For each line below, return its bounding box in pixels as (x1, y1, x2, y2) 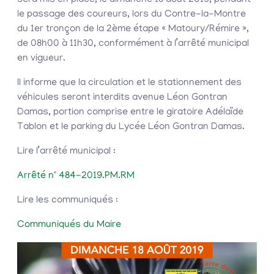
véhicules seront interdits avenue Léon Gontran (17, 92, 228, 104)
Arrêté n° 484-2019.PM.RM (17, 171, 135, 182)
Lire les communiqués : (17, 195, 118, 207)
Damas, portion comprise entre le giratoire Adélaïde (17, 107, 243, 119)
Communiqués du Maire (17, 220, 121, 231)
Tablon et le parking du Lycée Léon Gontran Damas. (17, 122, 245, 133)
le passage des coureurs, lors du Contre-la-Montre (17, 9, 246, 21)
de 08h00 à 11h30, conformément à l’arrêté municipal (17, 39, 249, 50)
